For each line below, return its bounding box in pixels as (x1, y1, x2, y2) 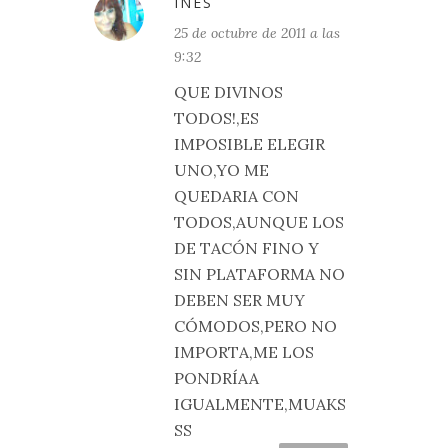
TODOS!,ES (174, 108, 259, 128)
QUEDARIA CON (174, 186, 299, 206)
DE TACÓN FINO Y (174, 238, 319, 258)
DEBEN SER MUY (174, 290, 305, 310)
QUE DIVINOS (174, 82, 283, 102)
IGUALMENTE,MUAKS (174, 394, 346, 414)
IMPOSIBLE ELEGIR (174, 134, 325, 154)
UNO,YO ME (174, 160, 269, 180)
